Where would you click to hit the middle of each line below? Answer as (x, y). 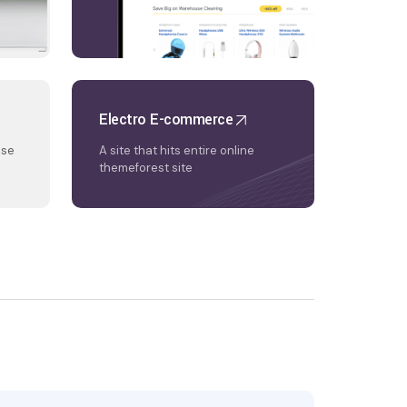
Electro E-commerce (166, 119)
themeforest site (146, 168)
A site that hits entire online (177, 150)
